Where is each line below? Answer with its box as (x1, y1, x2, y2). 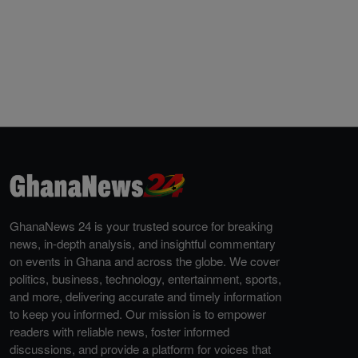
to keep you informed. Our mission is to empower (10, 305, 266, 322)
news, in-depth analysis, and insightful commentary (10, 235, 276, 252)
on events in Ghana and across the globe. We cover (10, 253, 280, 269)
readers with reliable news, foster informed (10, 323, 229, 340)
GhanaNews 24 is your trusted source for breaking (10, 217, 272, 234)
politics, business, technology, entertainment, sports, (10, 270, 281, 287)
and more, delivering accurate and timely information (10, 288, 281, 304)
